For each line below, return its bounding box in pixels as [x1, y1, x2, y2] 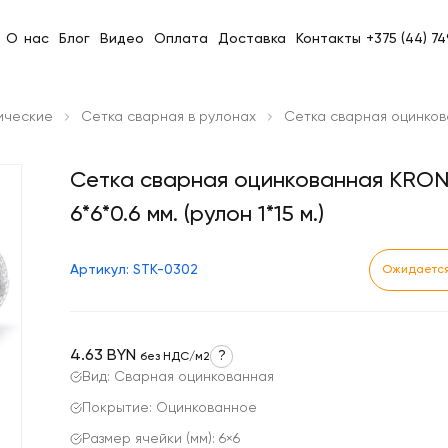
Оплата [153, 31, 208, 46]
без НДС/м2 [140, 351, 210, 363]
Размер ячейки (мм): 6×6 [82, 432, 240, 446]
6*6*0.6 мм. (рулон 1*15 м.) [70, 204, 324, 226]
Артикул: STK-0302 [70, 263, 198, 277]
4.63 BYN [70, 348, 136, 364]
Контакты [295, 31, 361, 46]
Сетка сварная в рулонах [81, 110, 256, 124]
